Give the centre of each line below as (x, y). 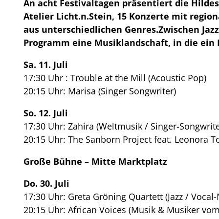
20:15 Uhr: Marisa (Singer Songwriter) (100, 91)
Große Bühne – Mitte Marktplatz (95, 161)
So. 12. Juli (46, 113)
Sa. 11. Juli (46, 64)
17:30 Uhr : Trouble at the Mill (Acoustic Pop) (115, 77)
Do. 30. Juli (46, 183)
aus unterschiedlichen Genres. (91, 29)
